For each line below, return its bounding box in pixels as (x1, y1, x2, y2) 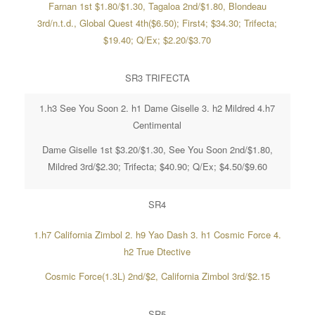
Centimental (133, 118, 182, 132)
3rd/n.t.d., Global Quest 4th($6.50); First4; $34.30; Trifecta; (37, 16, 278, 30)
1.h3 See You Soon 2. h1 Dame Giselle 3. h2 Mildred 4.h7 (39, 101, 276, 115)
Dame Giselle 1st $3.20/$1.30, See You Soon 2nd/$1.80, (41, 143, 273, 157)
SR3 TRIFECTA (124, 71, 190, 85)
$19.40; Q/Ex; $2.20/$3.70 (103, 33, 212, 47)
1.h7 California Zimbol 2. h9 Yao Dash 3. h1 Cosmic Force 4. (33, 228, 281, 242)
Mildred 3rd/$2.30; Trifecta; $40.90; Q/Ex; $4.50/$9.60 (47, 160, 267, 174)
